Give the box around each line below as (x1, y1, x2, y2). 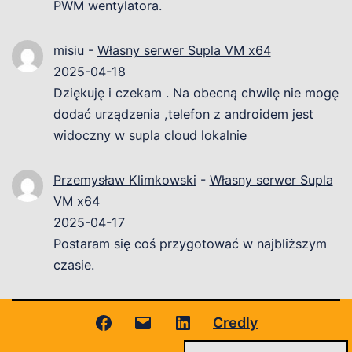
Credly (213, 313, 258, 331)
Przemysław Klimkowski (53, 172, 196, 189)
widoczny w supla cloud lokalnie (53, 127, 247, 144)
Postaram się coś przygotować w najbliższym (53, 236, 327, 252)
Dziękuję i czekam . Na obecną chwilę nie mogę (53, 85, 339, 101)
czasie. (53, 257, 94, 273)
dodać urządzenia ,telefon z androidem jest (53, 106, 313, 123)
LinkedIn (191, 313, 250, 330)
